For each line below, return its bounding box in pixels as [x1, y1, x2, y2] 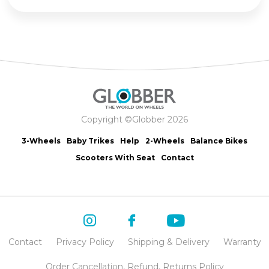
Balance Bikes [190, 136, 247, 146]
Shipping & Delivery [127, 237, 210, 248]
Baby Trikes [67, 136, 114, 146]
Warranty [223, 237, 261, 248]
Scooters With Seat [75, 153, 155, 163]
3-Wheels [22, 136, 61, 146]
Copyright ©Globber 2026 [81, 114, 188, 125]
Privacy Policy [55, 237, 114, 248]
